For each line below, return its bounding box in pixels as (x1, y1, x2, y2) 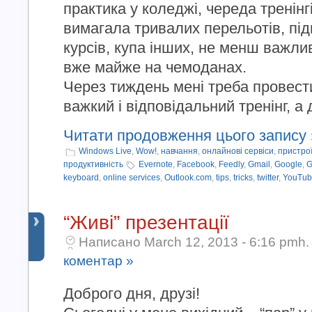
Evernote (139, 159, 173, 169)
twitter (257, 173, 279, 182)
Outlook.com (164, 173, 212, 182)
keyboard (63, 173, 99, 182)
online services (103, 173, 160, 182)
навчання (161, 146, 198, 156)
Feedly (219, 159, 244, 169)
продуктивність (63, 159, 123, 169)
